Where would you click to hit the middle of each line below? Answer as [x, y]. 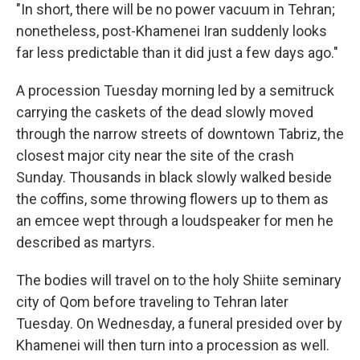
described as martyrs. [86, 242]
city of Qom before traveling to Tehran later [152, 302]
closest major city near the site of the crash [155, 155]
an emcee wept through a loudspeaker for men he [175, 221]
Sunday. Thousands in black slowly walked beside [174, 177]
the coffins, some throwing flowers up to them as [172, 199]
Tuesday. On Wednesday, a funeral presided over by [179, 323]
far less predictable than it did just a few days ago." [177, 53]
